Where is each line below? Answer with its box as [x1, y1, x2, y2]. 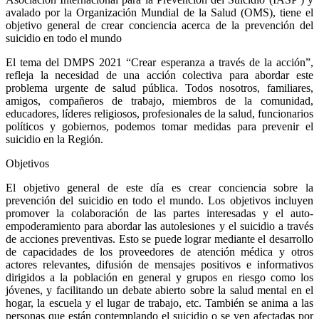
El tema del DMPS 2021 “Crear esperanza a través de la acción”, [6, 56, 313, 68]
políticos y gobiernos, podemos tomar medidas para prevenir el [6, 120, 313, 132]
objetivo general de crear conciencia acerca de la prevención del [6, 19, 313, 31]
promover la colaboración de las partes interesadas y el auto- [6, 206, 313, 219]
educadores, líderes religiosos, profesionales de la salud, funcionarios [6, 107, 313, 120]
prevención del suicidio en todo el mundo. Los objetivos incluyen [6, 194, 313, 206]
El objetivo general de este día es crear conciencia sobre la [6, 181, 313, 194]
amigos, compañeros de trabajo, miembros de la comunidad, [6, 94, 313, 107]
